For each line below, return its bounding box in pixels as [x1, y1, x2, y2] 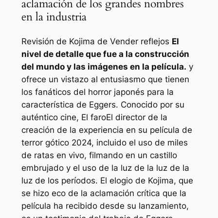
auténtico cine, [21, 112, 81, 122]
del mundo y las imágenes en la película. [21, 61, 186, 72]
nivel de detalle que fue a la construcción [21, 49, 189, 59]
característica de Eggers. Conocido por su [21, 99, 184, 109]
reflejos [138, 36, 172, 46]
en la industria [21, 9, 87, 25]
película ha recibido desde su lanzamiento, [21, 200, 189, 211]
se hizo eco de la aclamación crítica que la [21, 188, 186, 198]
